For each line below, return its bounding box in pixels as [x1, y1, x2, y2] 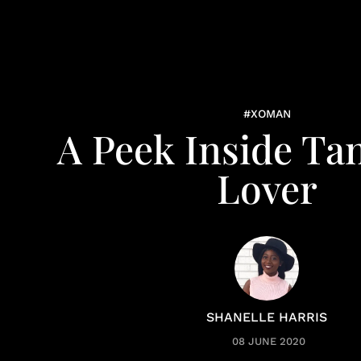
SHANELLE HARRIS [206, 309, 327, 325]
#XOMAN [243, 107, 291, 120]
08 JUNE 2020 [232, 335, 305, 347]
